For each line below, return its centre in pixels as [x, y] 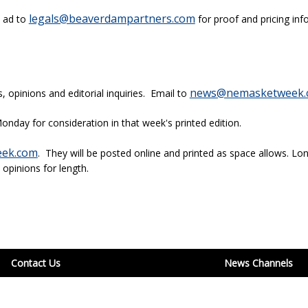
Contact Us [36, 263]
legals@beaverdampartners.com [112, 19]
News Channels [258, 263]
